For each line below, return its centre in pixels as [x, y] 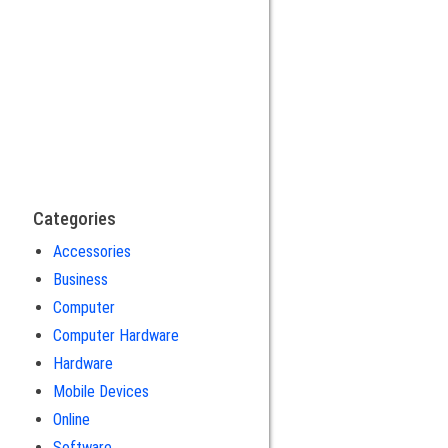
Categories [74, 218]
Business [80, 279]
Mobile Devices [100, 391]
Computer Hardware [115, 335]
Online [71, 419]
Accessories [91, 251]
